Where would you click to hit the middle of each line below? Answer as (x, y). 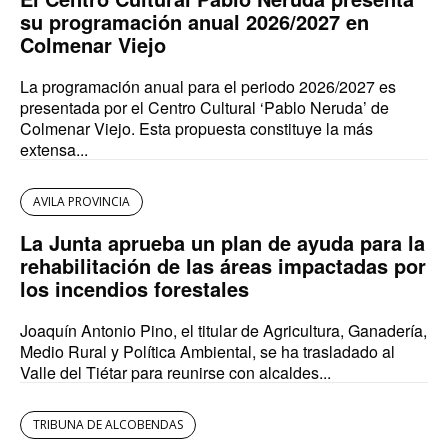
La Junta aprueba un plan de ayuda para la (222, 243)
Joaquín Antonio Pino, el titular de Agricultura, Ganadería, (223, 331)
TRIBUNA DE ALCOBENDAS (108, 425)
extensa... (54, 150)
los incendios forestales (134, 289)
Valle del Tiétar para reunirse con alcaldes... (175, 373)
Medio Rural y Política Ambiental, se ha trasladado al (207, 352)
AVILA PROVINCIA (81, 202)
